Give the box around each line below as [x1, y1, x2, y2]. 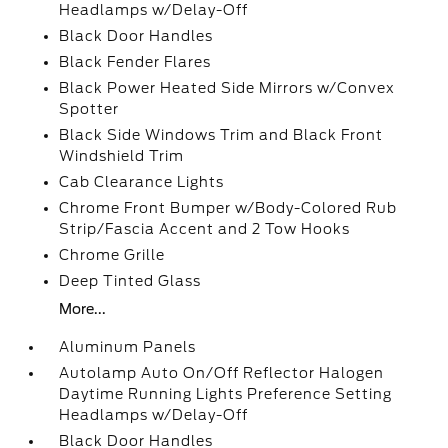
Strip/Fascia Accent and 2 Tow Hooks [59, 221, 351, 237]
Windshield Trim [59, 148, 185, 164]
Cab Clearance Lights [59, 174, 225, 190]
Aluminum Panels [59, 339, 197, 355]
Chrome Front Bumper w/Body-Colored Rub [59, 200, 398, 216]
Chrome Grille [59, 247, 166, 263]
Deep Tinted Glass [59, 273, 202, 289]
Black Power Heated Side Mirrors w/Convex [59, 80, 396, 96]
